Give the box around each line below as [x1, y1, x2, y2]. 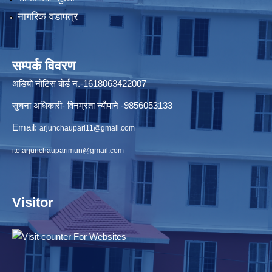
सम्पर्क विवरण [12, 58, 75, 74]
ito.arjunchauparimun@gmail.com [12, 146, 124, 155]
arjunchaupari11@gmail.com [39, 124, 135, 133]
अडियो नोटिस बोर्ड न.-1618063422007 [12, 78, 146, 89]
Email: [12, 122, 39, 133]
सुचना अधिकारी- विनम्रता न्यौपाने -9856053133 [12, 100, 172, 111]
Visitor [12, 195, 53, 211]
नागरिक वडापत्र [17, 11, 78, 23]
